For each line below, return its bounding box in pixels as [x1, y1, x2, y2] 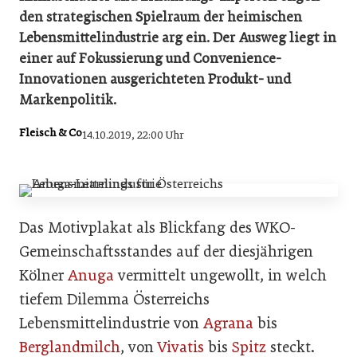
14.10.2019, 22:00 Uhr [82, 128, 184, 143]
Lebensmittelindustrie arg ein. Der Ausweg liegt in [19, 29, 336, 46]
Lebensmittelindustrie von [19, 313, 203, 332]
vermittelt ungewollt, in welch [114, 265, 327, 284]
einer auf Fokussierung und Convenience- [19, 49, 281, 67]
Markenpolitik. [19, 91, 116, 108]
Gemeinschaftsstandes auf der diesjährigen [19, 241, 313, 261]
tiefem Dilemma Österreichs [19, 289, 210, 308]
